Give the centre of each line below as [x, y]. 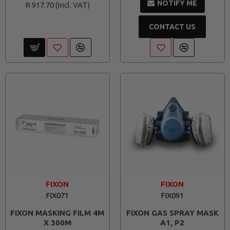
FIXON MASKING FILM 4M [57, 213]
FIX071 [57, 195]
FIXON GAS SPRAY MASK [172, 213]
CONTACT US [172, 26]
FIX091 [172, 195]
